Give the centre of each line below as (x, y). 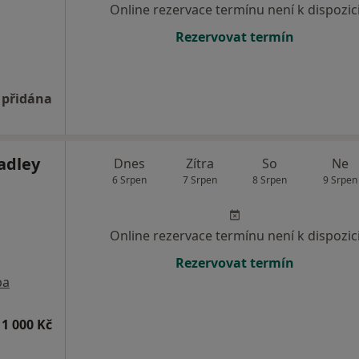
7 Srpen (200, 180)
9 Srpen (340, 180)
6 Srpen (130, 180)
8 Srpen (270, 180)
